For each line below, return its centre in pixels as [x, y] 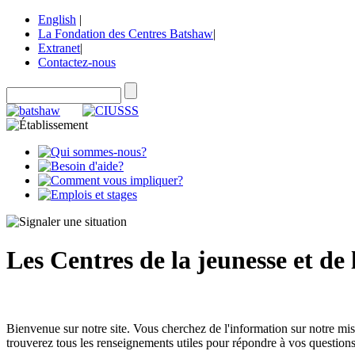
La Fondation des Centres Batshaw [126, 34]
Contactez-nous [77, 62]
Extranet [59, 48]
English [57, 19]
